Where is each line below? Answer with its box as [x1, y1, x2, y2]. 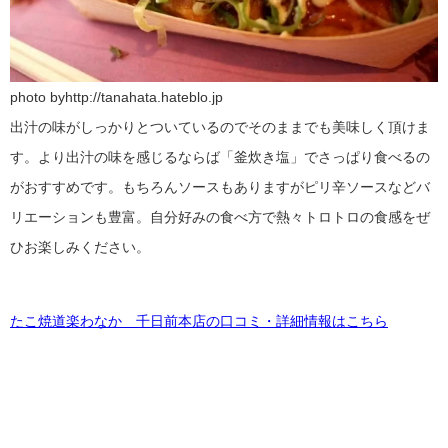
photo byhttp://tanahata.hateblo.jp [10, 89, 223, 104]
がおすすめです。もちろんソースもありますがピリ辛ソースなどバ [10, 179, 430, 194]
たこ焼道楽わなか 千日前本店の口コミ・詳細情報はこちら [10, 313, 388, 328]
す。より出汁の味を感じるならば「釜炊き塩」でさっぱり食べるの [10, 149, 430, 164]
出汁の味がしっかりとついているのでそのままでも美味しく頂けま [10, 119, 430, 134]
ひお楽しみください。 [10, 239, 150, 254]
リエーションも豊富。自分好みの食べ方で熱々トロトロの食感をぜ [10, 209, 430, 224]
